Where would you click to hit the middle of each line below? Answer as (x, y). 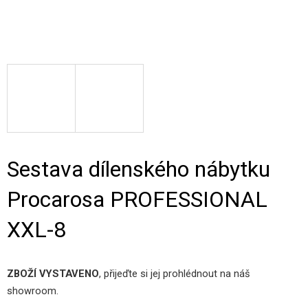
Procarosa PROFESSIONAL (137, 199)
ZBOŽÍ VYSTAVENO (53, 274)
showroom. (33, 291)
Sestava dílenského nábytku (139, 169)
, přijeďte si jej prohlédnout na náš (175, 274)
